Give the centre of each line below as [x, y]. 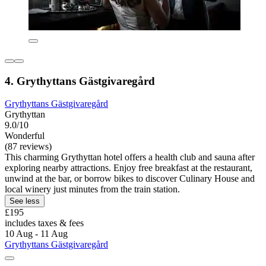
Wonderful [25, 136]
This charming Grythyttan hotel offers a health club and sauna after [130, 157]
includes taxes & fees [44, 223]
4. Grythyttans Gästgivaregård [80, 81]
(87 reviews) [28, 147]
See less [25, 201]
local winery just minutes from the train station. [92, 189]
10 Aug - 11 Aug [36, 234]
